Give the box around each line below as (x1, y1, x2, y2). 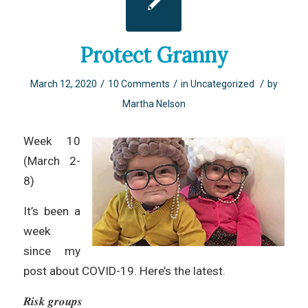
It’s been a (23, 204, 81, 219)
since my (23, 244, 81, 258)
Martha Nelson (122, 98, 186, 110)
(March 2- (23, 154, 81, 168)
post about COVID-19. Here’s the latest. (23, 264, 225, 278)
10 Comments (107, 78, 170, 90)
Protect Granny (79, 42, 228, 69)
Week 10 (23, 134, 81, 148)
